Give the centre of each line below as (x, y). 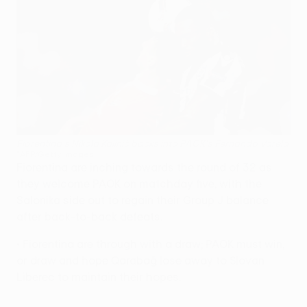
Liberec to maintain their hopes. (99, 277)
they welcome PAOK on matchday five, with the (139, 183)
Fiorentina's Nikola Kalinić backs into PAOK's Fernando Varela (152, 143)
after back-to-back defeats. (89, 216)
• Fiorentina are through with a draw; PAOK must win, (150, 244)
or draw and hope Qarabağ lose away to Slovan (140, 260)
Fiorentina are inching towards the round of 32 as (144, 167)
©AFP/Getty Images (55, 153)
